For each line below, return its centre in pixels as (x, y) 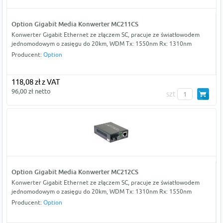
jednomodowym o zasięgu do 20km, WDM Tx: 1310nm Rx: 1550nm (101, 191)
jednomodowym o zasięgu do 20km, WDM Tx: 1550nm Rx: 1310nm (101, 43)
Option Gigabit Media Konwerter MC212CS (75, 171)
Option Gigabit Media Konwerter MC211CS (75, 24)
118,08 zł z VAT (35, 82)
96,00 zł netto (31, 91)
